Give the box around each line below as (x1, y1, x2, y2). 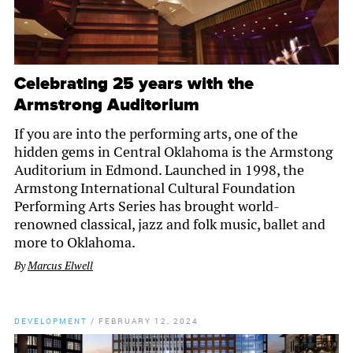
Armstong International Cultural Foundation (14, 179, 295, 198)
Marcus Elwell (28, 258, 93, 273)
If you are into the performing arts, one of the (14, 124, 298, 143)
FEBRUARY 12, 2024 (98, 315, 199, 327)
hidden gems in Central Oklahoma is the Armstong (14, 143, 333, 162)
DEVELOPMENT (14, 315, 87, 327)
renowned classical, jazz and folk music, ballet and (14, 215, 325, 234)
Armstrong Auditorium (14, 95, 199, 117)
